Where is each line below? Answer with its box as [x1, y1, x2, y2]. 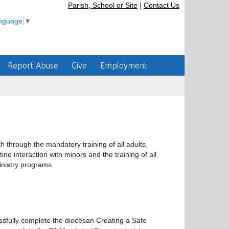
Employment [100, 61, 147, 70]
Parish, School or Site [68, 1, 138, 9]
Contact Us [144, 1, 179, 9]
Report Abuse [8, 61, 58, 70]
